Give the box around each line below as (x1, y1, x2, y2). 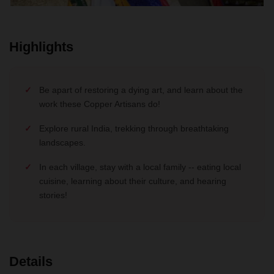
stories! (39, 190, 67, 200)
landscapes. (39, 138, 86, 147)
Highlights (9, 39, 73, 54)
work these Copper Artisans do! (39, 99, 160, 109)
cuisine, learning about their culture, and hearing (39, 176, 226, 186)
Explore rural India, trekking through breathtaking (39, 124, 229, 133)
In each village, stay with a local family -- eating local (39, 162, 241, 172)
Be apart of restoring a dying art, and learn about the (39, 85, 243, 95)
